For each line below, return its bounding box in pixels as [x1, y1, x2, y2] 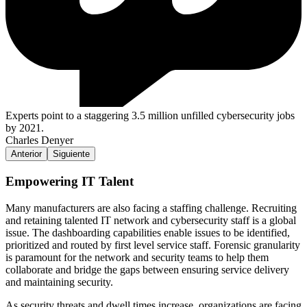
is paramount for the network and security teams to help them [5, 251, 269, 263]
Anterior [11, 149, 42, 160]
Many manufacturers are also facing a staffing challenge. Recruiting [5, 201, 297, 214]
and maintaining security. [5, 275, 119, 288]
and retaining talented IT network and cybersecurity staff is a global [5, 214, 296, 226]
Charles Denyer [5, 134, 73, 147]
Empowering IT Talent [5, 174, 134, 189]
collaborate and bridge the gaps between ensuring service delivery [5, 263, 289, 275]
